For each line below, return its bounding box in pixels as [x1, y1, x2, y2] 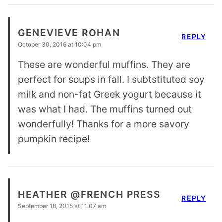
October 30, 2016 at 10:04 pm [18, 40, 101, 48]
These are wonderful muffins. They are [18, 58, 190, 70]
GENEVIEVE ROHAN [18, 27, 120, 39]
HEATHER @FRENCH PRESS [18, 188, 161, 201]
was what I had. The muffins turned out [18, 103, 192, 115]
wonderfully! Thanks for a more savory [18, 117, 189, 130]
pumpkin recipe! [18, 132, 90, 145]
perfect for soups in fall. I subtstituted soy [18, 73, 205, 85]
